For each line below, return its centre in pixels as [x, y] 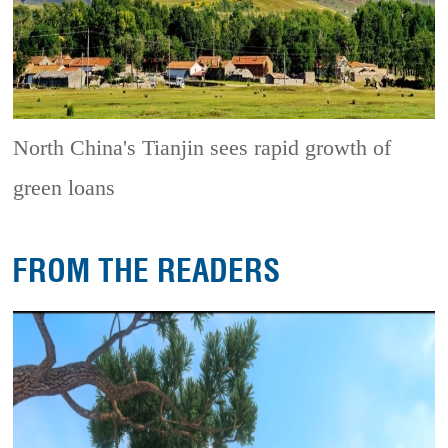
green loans [64, 187]
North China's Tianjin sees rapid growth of [202, 147]
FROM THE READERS [146, 271]
